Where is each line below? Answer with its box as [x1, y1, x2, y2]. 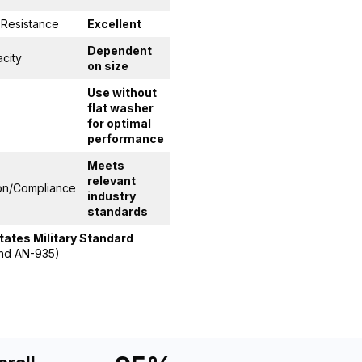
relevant [87, 173, 136, 187]
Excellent [87, 16, 141, 31]
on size [87, 58, 128, 73]
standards [87, 204, 148, 218]
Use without [87, 85, 157, 99]
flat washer [87, 100, 154, 115]
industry [87, 188, 136, 203]
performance [87, 131, 164, 145]
